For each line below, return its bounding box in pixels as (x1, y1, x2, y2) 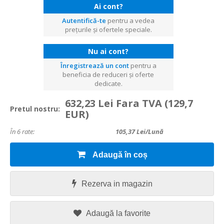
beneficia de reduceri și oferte (62, 70, 154, 79)
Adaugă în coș (92, 150, 147, 159)
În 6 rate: (10, 127, 34, 136)
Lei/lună (135, 127, 163, 136)
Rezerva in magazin (81, 179, 152, 188)
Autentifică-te (62, 16, 106, 25)
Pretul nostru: (10, 104, 60, 113)
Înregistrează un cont (60, 61, 129, 70)
